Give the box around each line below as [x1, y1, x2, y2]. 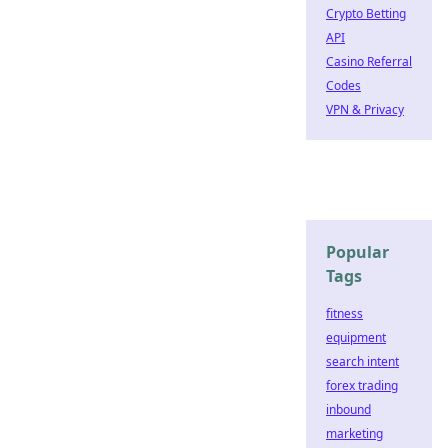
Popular [326, 241, 389, 263]
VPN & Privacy [326, 101, 404, 118]
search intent [326, 353, 399, 370]
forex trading [326, 377, 398, 394]
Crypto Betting [326, 5, 406, 22]
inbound [326, 401, 371, 418]
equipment [326, 329, 386, 346]
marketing [326, 425, 383, 442]
